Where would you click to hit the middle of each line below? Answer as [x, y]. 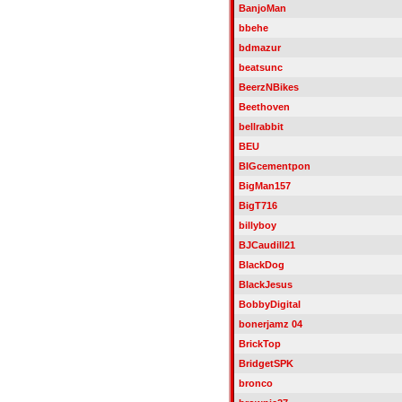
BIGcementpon [274, 166]
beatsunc [260, 67]
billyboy [257, 225]
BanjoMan [262, 8]
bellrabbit [261, 127]
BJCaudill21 [267, 245]
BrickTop [259, 344]
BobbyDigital [269, 304]
